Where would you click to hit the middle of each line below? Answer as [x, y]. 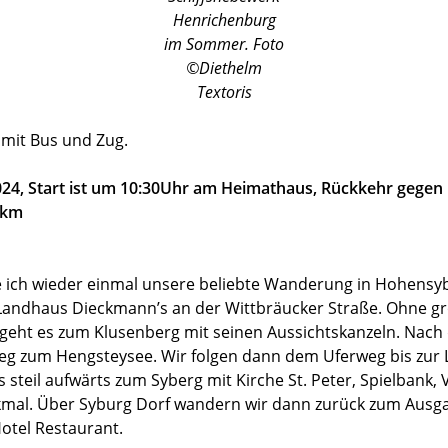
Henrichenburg [224, 19]
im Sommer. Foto [224, 43]
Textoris [224, 91]
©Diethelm [224, 67]
